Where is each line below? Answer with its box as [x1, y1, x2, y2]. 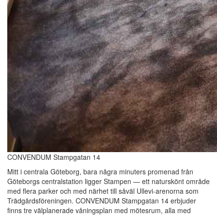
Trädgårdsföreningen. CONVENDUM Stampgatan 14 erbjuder [7, 196, 196, 206]
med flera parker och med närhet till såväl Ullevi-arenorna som [7, 186, 199, 196]
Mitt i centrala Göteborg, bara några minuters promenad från [7, 167, 193, 177]
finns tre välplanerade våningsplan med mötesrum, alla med [7, 205, 191, 216]
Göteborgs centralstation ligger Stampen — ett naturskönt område [7, 176, 210, 186]
